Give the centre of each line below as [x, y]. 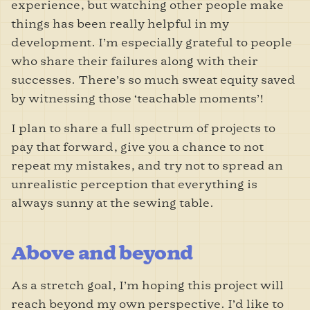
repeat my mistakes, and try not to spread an [147, 165]
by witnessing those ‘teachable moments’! [137, 98]
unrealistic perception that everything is [134, 184]
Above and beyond [102, 253]
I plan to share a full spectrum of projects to [143, 128]
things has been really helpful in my [120, 24]
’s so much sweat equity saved [206, 80]
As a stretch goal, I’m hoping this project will [147, 285]
